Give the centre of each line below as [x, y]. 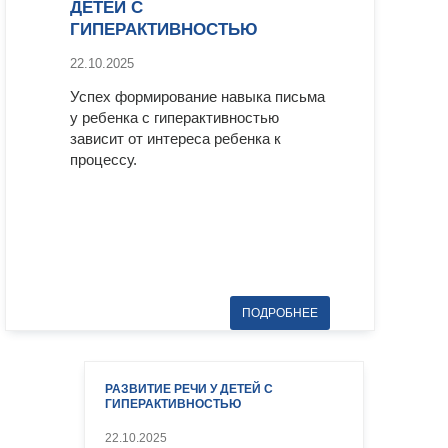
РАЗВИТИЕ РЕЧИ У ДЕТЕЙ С [189, 388]
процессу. [103, 159]
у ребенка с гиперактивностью [174, 117]
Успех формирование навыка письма [197, 96]
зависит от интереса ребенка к [175, 138]
